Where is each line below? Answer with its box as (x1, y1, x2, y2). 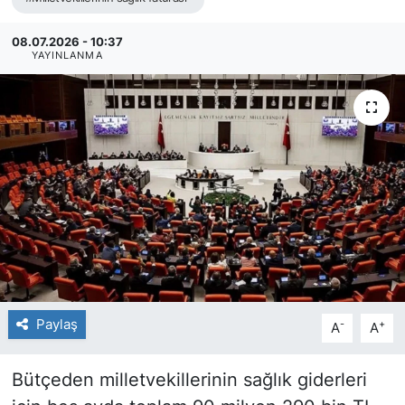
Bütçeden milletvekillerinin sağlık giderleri (11, 368, 367, 391)
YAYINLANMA (31, 49, 103, 61)
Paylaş (35, 316, 78, 333)
